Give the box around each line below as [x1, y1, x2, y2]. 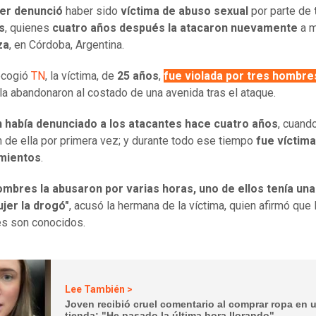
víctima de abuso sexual [121, 4, 251, 18]
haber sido [66, 4, 121, 18]
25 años [117, 69, 159, 83]
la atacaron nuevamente [168, 21, 298, 35]
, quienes [5, 21, 52, 35]
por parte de [251, 4, 311, 18]
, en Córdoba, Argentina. [9, 38, 124, 52]
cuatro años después [52, 21, 165, 35]
